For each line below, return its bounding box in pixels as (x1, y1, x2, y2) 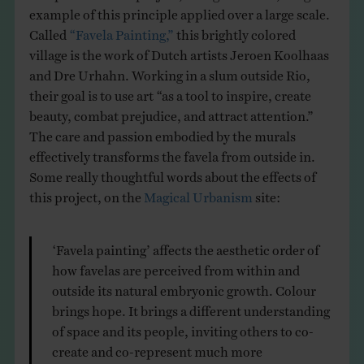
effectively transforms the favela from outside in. (28, 147, 315, 158)
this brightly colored (173, 25, 296, 36)
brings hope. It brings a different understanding (51, 301, 330, 312)
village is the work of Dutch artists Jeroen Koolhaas (28, 45, 329, 56)
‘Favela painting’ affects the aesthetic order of (51, 240, 319, 251)
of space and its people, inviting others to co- (51, 322, 314, 332)
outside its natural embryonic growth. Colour (51, 281, 316, 292)
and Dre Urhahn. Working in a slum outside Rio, (28, 66, 310, 76)
